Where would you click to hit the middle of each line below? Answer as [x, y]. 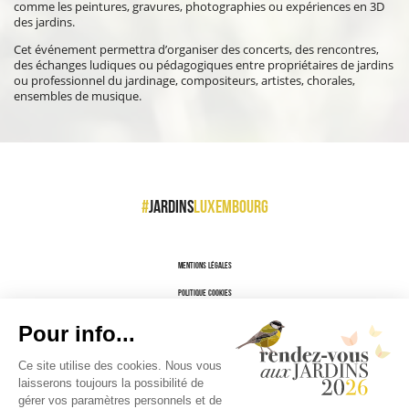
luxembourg [231, 206]
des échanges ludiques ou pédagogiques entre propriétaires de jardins [204, 64]
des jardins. [45, 21]
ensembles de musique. [78, 95]
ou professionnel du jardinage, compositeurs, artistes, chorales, [185, 80]
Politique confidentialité [204, 320]
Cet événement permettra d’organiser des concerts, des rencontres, [197, 49]
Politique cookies [204, 293]
